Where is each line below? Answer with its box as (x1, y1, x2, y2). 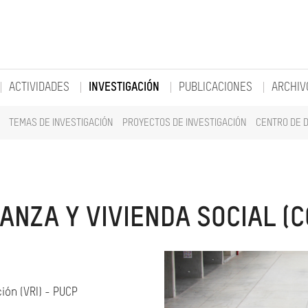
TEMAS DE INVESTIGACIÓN (9, 118, 113, 128)
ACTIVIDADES (9, 82, 69, 93)
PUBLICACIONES (179, 82, 252, 93)
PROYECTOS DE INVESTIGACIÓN (122, 118, 246, 128)
